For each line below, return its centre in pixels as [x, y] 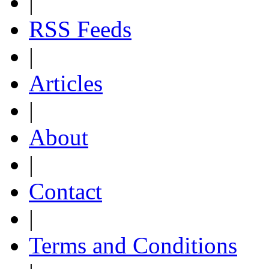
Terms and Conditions [133, 245]
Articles [66, 83]
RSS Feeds [80, 29]
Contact [65, 191]
